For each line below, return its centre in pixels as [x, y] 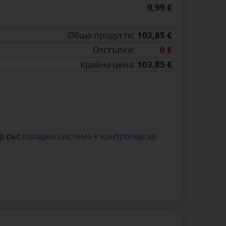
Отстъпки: [114, 50]
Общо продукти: [101, 35]
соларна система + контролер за [89, 136]
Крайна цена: [108, 64]
